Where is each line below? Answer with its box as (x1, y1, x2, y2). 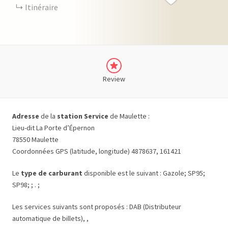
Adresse (12, 111, 39, 121)
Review (103, 74, 125, 83)
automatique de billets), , (12, 214, 89, 223)
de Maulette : (108, 111, 150, 121)
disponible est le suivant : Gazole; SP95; (82, 168, 205, 178)
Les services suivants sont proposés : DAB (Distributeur (12, 202, 181, 211)
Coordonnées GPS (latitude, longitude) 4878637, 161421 (12, 147, 181, 156)
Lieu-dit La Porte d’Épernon (12, 123, 95, 132)
